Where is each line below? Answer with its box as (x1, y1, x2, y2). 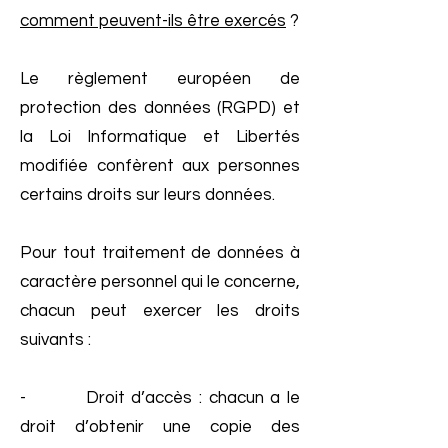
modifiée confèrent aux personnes (20, 157, 300, 175)
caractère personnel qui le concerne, (20, 273, 300, 291)
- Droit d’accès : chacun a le (20, 389, 300, 407)
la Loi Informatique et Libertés (20, 128, 300, 146)
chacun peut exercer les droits (20, 302, 300, 320)
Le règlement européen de (20, 70, 300, 88)
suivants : (20, 331, 91, 349)
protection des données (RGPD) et (20, 99, 300, 117)
